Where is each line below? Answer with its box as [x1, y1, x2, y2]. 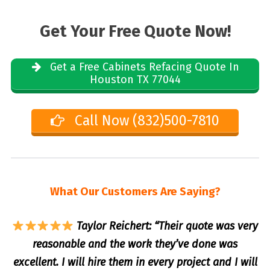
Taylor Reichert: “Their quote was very [74, 219, 259, 233]
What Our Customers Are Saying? [49, 185, 221, 199]
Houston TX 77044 [89, 73, 181, 87]
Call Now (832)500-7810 [71, 111, 220, 129]
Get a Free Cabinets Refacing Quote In [47, 60, 239, 74]
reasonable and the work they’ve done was [33, 237, 237, 251]
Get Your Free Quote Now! [39, 21, 231, 41]
